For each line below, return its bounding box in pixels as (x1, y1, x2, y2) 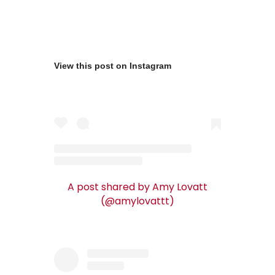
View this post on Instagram (54, 60, 171, 71)
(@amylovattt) (101, 194, 174, 209)
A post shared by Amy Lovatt (68, 180, 207, 195)
